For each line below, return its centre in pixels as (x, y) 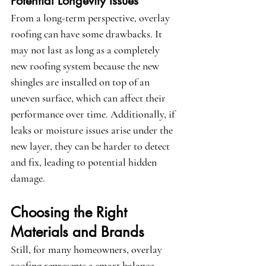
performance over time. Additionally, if (94, 114)
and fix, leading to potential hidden (85, 162)
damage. (28, 178)
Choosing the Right (71, 213)
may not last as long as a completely (86, 50)
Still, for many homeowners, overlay (88, 250)
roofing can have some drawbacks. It (88, 34)
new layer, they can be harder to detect (91, 146)
